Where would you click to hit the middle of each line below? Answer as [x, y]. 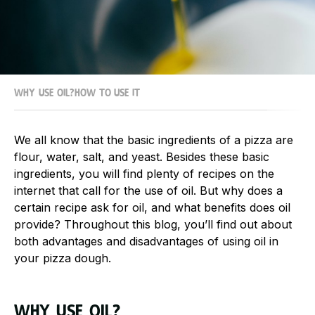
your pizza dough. [63, 258]
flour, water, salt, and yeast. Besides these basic [142, 157]
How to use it [107, 93]
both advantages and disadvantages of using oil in [146, 241]
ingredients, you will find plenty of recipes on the [144, 174]
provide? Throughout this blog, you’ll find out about [153, 224]
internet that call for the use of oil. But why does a [148, 191]
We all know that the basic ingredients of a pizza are [154, 140]
